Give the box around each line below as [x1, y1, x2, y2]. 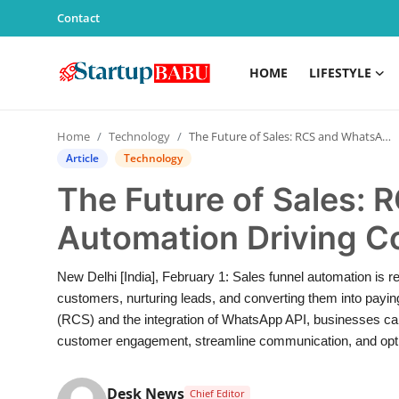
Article [66, 151, 99, 166]
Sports [13, 281, 59, 298]
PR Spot [13, 368, 68, 386]
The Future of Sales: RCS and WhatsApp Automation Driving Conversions [189, 128, 382, 144]
